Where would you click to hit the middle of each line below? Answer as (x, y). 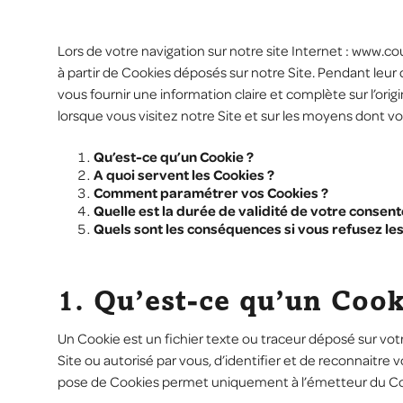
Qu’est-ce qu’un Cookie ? (174, 157)
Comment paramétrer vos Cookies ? (211, 193)
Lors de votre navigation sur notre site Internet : (205, 51)
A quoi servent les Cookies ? (184, 175)
